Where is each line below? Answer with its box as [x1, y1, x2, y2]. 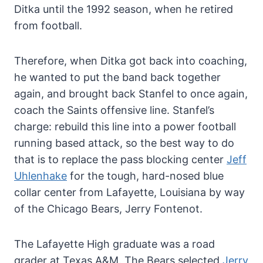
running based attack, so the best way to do [14, 136, 234, 149]
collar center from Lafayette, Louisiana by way [14, 186, 245, 198]
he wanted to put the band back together [14, 70, 221, 83]
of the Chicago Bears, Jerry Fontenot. [14, 202, 203, 215]
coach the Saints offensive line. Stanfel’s [14, 103, 214, 116]
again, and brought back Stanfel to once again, [14, 87, 248, 100]
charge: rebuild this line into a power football [14, 120, 236, 133]
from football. [14, 19, 82, 32]
